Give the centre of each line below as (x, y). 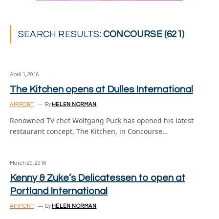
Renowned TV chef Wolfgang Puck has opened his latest (102, 120)
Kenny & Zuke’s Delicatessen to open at (98, 178)
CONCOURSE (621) (144, 34)
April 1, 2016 (24, 75)
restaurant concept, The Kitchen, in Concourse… (89, 131)
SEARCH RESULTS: (61, 34)
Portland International (59, 191)
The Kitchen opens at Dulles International (101, 89)
